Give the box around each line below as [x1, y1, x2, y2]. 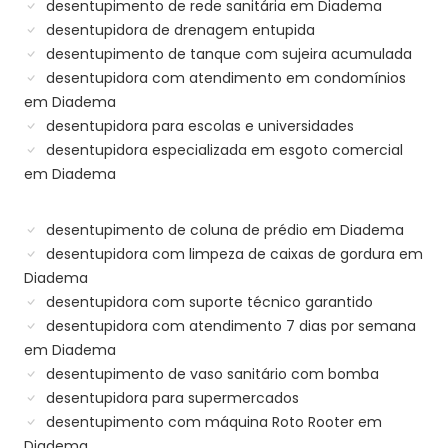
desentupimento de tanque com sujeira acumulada [42, 44, 412, 65]
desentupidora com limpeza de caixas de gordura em [42, 244, 423, 265]
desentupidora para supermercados [42, 388, 299, 409]
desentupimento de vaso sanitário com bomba [42, 364, 379, 385]
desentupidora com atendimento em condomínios [42, 68, 406, 89]
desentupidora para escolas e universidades [42, 116, 354, 137]
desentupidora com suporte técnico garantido [42, 292, 373, 313]
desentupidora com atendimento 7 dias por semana [42, 316, 416, 337]
